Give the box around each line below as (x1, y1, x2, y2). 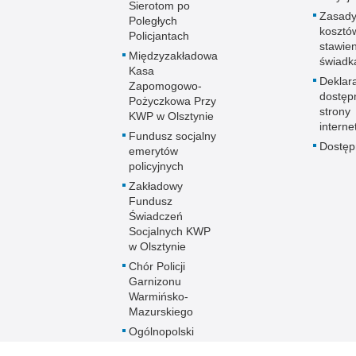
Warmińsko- (129, 290, 188, 303)
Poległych (129, 14, 177, 27)
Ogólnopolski (129, 325, 194, 338)
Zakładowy (129, 180, 183, 192)
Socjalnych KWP (129, 225, 211, 238)
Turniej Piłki (129, 340, 186, 353)
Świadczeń (129, 210, 183, 222)
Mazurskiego (129, 305, 193, 318)
